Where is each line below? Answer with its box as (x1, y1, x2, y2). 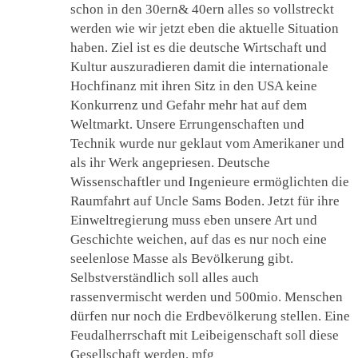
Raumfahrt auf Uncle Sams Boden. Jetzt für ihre (70, 193, 340, 209)
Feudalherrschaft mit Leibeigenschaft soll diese (70, 327, 339, 343)
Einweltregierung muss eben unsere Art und (70, 212, 317, 228)
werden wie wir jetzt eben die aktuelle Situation (70, 20, 339, 36)
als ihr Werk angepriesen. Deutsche (70, 154, 270, 170)
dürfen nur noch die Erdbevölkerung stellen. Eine (70, 308, 350, 324)
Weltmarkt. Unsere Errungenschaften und (70, 116, 304, 132)
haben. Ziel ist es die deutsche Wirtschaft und (70, 39, 327, 55)
